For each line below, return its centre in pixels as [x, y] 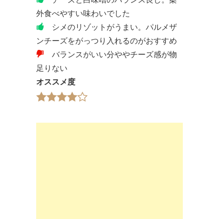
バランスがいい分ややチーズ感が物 [110, 55]
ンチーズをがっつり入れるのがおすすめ [107, 41]
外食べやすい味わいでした [83, 14]
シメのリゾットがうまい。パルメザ [110, 27]
